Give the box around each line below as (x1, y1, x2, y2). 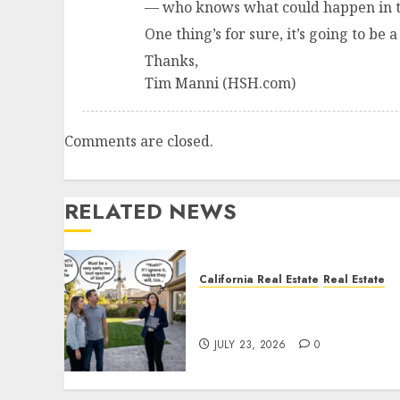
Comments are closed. (64, 131, 213, 152)
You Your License (199, 312, 326, 332)
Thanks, (145, 51, 198, 71)
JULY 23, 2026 (213, 337, 287, 354)
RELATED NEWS (64, 196, 237, 228)
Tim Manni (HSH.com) (145, 73, 296, 94)
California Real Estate (199, 271, 319, 288)
